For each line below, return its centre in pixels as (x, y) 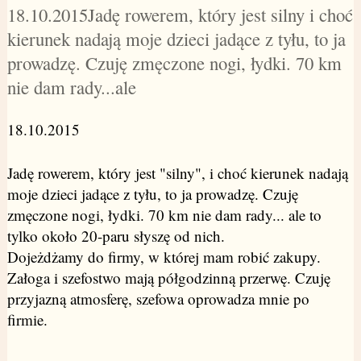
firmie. (29, 320)
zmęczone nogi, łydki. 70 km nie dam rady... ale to (164, 215)
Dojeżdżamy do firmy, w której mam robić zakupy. (164, 257)
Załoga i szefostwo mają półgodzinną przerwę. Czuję (168, 278)
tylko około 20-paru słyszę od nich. (118, 236)
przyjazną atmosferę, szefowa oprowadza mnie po (158, 299)
